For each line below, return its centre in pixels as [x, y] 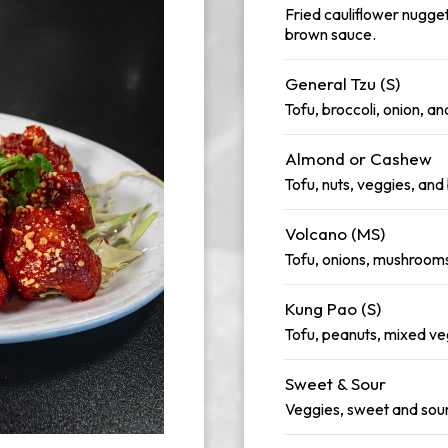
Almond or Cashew [358, 158]
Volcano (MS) [335, 233]
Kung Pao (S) [333, 308]
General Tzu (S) [342, 83]
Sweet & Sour [335, 383]
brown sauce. [330, 34]
